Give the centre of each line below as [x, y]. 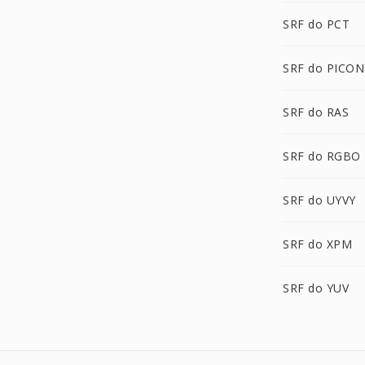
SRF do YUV [316, 288]
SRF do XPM [317, 244]
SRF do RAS [316, 112]
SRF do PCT [316, 24]
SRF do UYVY [319, 200]
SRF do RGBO [322, 156]
